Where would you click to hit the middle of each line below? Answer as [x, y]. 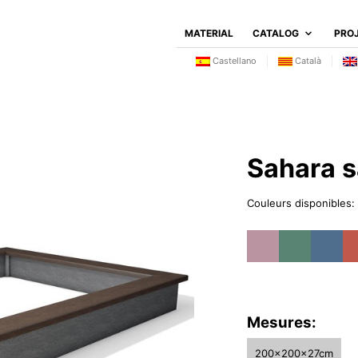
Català [307, 61]
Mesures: [281, 322]
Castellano [233, 61]
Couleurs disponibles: [300, 203]
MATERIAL [209, 33]
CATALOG [276, 33]
